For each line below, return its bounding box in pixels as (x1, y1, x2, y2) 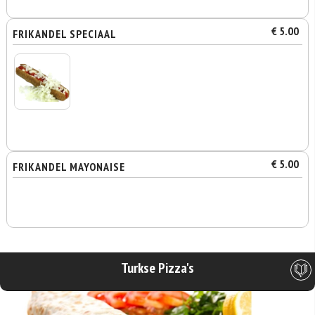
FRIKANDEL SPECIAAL (13, 27, 117, 41)
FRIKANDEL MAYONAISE (13, 160, 126, 174)
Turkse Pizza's (121, 259, 194, 277)
